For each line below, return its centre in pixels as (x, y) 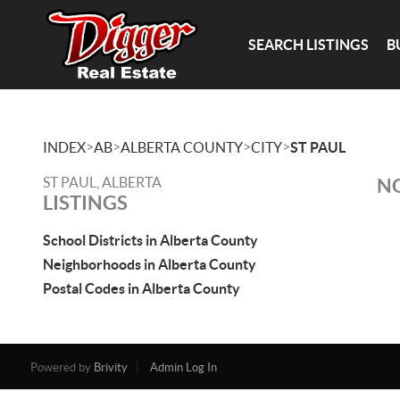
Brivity (110, 367)
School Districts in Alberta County (150, 240)
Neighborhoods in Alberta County (150, 264)
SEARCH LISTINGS (309, 44)
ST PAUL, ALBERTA (102, 182)
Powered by (62, 367)
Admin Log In (183, 367)
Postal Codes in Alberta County (142, 288)
